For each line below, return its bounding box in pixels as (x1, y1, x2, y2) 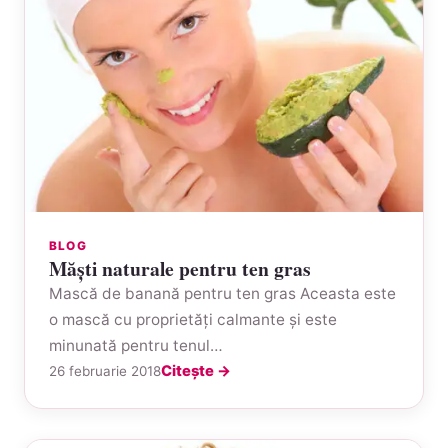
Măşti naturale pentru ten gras (49, 253, 311, 283)
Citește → (161, 361, 231, 380)
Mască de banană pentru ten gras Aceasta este (49, 283, 396, 303)
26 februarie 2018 (49, 362, 161, 379)
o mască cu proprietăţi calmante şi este (49, 309, 337, 329)
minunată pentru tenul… (49, 335, 223, 355)
